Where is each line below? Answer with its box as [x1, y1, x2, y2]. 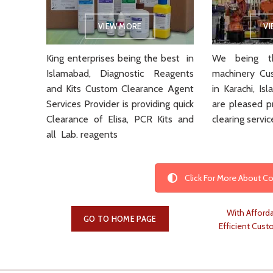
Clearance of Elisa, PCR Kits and [46, 113, 194, 125]
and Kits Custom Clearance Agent [46, 82, 194, 94]
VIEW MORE [97, 21, 142, 31]
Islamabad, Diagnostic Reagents [46, 67, 194, 79]
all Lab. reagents [46, 128, 118, 140]
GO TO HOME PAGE [83, 213, 157, 224]
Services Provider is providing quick [46, 97, 194, 110]
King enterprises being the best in [46, 52, 194, 64]
